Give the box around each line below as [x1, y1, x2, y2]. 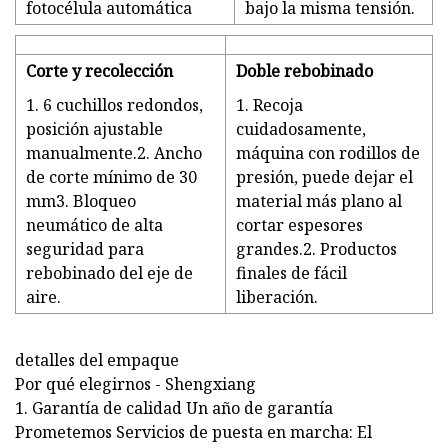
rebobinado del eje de [26, 261, 193, 284]
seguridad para [26, 237, 144, 260]
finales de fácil [236, 261, 347, 284]
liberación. [236, 285, 318, 308]
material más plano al [236, 189, 402, 212]
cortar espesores [236, 213, 363, 236]
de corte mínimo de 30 [26, 165, 197, 188]
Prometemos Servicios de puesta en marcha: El [15, 420, 372, 443]
